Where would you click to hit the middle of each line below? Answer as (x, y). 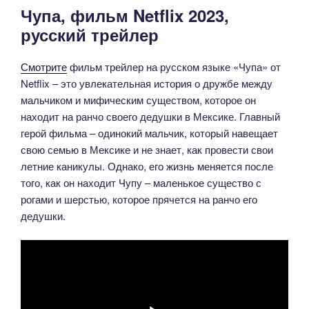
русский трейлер (90, 35)
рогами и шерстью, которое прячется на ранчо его (139, 199)
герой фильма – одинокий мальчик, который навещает (149, 133)
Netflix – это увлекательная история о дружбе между (147, 83)
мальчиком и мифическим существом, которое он (138, 100)
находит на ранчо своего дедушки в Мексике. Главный (150, 117)
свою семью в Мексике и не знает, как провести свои (147, 150)
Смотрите (44, 67)
